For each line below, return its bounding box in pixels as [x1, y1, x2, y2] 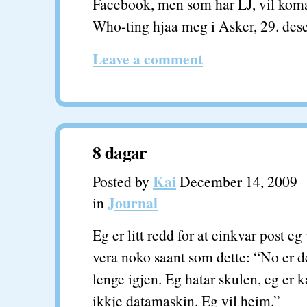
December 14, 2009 [176, 171, 297, 191]
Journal [108, 192, 158, 213]
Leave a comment [93, 48, 203, 69]
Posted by [93, 171, 153, 191]
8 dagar [93, 139, 147, 165]
